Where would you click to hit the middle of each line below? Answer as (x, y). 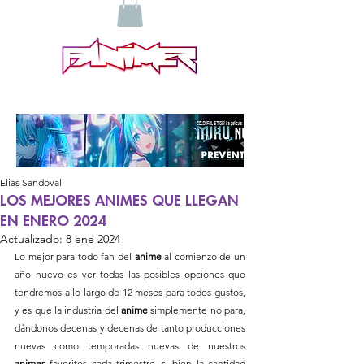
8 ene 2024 (93, 238)
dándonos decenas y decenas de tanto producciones (130, 327)
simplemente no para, (197, 310)
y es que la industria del (68, 310)
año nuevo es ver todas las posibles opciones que (130, 274)
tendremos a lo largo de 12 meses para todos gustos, (130, 292)
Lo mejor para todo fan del (75, 256)
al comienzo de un (204, 256)
